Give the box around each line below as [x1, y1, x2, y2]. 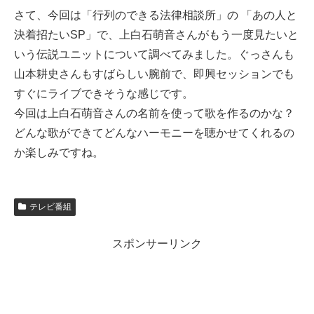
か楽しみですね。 [14, 146, 104, 158]
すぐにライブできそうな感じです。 [14, 87, 193, 100]
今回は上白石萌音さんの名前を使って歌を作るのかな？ [14, 107, 294, 119]
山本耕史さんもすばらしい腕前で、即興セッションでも [14, 67, 294, 80]
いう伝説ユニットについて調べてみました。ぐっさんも [14, 48, 294, 60]
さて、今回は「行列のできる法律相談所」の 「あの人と [14, 8, 297, 21]
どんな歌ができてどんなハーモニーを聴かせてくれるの [14, 126, 294, 139]
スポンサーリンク [112, 237, 202, 250]
